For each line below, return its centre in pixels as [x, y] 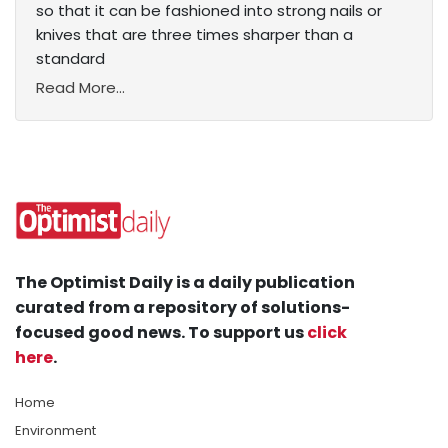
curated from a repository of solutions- [182, 308]
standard [70, 59]
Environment [55, 431]
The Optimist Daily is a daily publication [185, 283]
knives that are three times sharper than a [194, 35]
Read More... [80, 88]
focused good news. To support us [161, 333]
